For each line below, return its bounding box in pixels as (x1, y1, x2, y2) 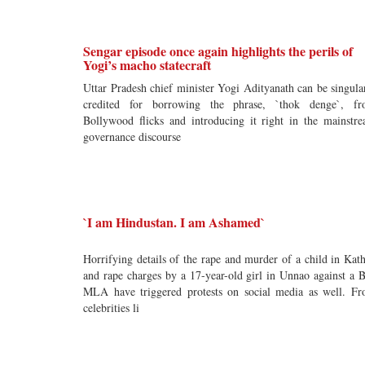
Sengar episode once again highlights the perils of (83, 42, 353, 60)
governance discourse (83, 129, 181, 144)
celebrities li (83, 300, 139, 315)
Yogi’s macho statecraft (83, 55, 211, 74)
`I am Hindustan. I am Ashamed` (83, 213, 265, 231)
